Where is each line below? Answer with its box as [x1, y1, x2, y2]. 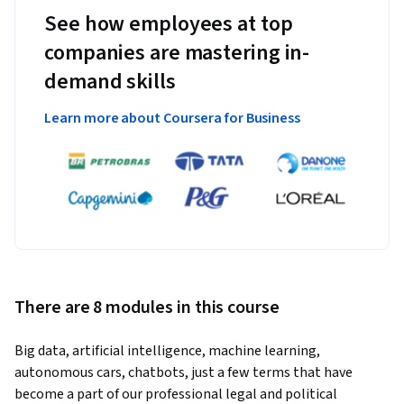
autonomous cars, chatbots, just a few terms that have [14, 362, 353, 382]
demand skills [44, 66, 176, 98]
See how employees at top [44, 8, 293, 41]
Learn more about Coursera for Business [44, 108, 301, 129]
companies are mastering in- [44, 37, 310, 69]
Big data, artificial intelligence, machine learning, [14, 340, 320, 361]
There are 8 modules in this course [14, 294, 280, 320]
